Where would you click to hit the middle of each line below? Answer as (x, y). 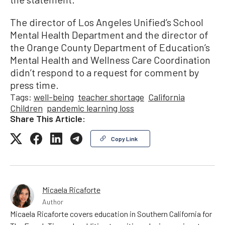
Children (26, 108)
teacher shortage (111, 97)
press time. (34, 85)
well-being (54, 97)
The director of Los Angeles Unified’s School (107, 22)
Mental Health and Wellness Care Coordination (110, 60)
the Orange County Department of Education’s (110, 47)
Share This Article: (48, 118)
